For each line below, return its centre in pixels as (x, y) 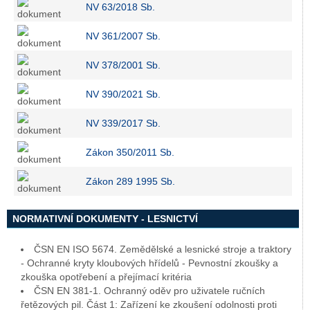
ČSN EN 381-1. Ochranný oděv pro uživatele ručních (149, 291)
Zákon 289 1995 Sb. (130, 181)
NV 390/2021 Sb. (123, 94)
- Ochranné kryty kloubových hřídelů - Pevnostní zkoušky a (149, 263)
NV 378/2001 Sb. (123, 65)
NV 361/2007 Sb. (123, 36)
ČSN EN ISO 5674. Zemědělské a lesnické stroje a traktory (163, 249)
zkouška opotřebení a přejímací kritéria (106, 277)
